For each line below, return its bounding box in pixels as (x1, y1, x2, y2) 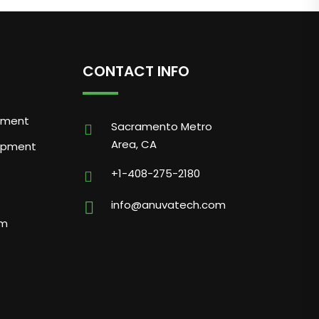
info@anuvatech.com (111, 197, 226, 212)
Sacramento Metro (111, 119, 212, 134)
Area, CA (111, 137, 157, 152)
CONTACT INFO (83, 61, 189, 81)
